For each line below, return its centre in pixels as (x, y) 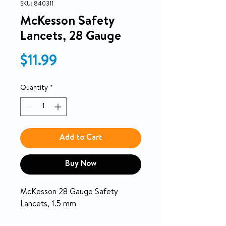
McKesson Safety (67, 22)
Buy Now (81, 165)
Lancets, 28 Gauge (71, 38)
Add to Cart (81, 138)
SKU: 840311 (37, 5)
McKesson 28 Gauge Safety (69, 193)
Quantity (34, 89)
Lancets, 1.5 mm (48, 205)
